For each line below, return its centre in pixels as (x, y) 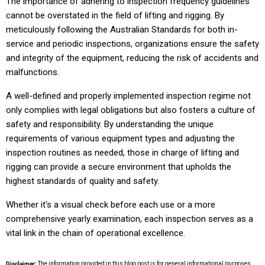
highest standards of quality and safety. (83, 181)
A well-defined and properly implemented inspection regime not (128, 96)
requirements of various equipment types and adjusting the (120, 139)
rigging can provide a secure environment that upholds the (119, 167)
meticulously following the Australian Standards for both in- (122, 30)
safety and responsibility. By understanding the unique (110, 125)
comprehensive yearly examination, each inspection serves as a (130, 219)
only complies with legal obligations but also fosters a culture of (131, 110)
